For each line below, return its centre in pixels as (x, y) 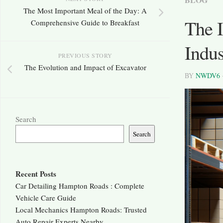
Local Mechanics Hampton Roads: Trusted (81, 210)
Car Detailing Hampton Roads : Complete (80, 186)
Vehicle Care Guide (46, 198)
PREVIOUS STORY (85, 56)
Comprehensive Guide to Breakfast (85, 23)
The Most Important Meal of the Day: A (85, 11)
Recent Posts (36, 174)
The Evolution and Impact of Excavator (85, 67)
